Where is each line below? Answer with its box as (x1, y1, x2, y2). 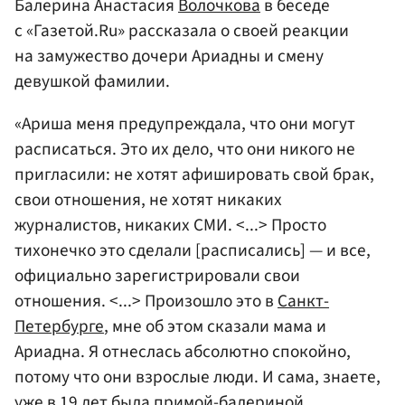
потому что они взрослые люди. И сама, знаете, (14, 364, 381, 391)
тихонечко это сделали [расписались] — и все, (14, 238, 371, 264)
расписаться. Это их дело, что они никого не (14, 137, 355, 163)
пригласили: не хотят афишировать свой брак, (14, 162, 374, 188)
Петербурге (14, 314, 104, 340)
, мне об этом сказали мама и (104, 314, 326, 340)
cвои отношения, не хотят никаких (14, 187, 282, 213)
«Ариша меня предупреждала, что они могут (14, 111, 355, 137)
